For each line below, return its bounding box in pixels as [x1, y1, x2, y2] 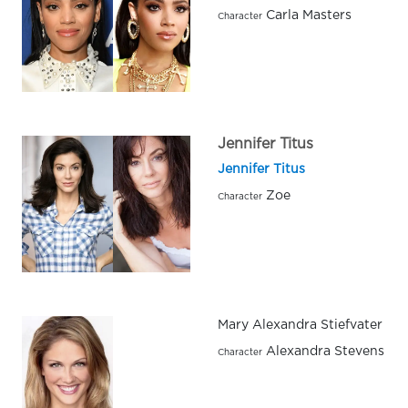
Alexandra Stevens [262, 346, 384, 358]
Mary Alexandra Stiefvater [218, 320, 382, 331]
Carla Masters [262, 10, 352, 22]
